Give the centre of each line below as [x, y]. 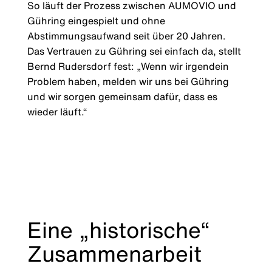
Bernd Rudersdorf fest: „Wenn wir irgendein [128, 66]
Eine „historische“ [118, 230]
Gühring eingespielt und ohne [96, 21]
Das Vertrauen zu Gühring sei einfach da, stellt [134, 51]
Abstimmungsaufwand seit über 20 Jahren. [126, 36]
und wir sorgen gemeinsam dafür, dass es [122, 97]
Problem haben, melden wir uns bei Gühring [128, 82]
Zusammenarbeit [114, 254]
